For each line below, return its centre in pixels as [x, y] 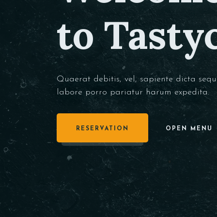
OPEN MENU [189, 129]
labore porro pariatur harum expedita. [133, 92]
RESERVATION [102, 129]
